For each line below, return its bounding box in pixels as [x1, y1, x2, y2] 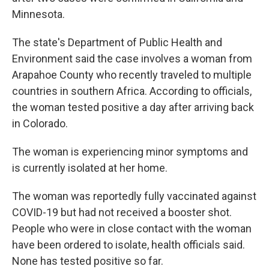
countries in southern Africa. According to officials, [12, 85, 252, 97]
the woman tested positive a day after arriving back [12, 101, 254, 113]
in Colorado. [12, 117, 68, 130]
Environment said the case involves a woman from [12, 52, 252, 65]
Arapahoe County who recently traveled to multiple [12, 68, 252, 81]
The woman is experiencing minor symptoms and [12, 145, 248, 158]
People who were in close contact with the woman [12, 222, 252, 235]
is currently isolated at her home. [12, 162, 168, 174]
